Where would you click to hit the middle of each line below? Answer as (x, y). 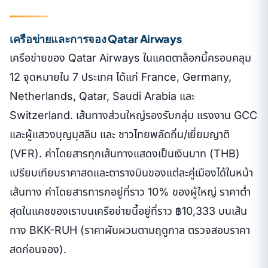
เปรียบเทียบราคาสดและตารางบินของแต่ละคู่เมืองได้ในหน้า (131, 172)
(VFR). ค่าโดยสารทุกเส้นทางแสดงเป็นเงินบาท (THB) (125, 153)
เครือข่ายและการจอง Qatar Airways (96, 38)
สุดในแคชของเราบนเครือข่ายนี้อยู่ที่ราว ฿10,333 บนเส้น (128, 211)
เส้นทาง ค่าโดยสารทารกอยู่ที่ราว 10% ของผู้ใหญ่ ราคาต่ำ (130, 191)
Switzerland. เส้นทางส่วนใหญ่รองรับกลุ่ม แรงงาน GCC (133, 115)
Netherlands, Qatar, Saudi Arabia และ (102, 96)
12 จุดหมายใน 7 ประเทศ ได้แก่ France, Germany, (121, 77)
